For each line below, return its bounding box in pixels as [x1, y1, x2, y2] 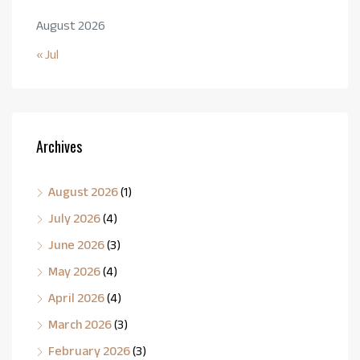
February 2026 [48, 343, 130, 358]
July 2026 [48, 211, 100, 225]
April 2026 [48, 290, 104, 305]
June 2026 [48, 237, 104, 252]
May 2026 [48, 264, 100, 278]
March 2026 [48, 317, 112, 331]
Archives [36, 135, 82, 157]
